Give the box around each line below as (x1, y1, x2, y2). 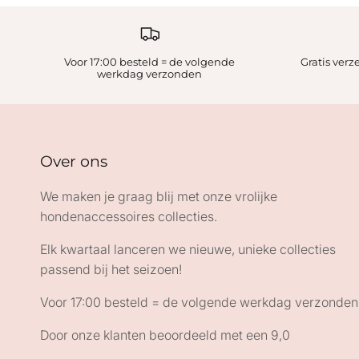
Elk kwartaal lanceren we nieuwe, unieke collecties (40, 240, 336, 257)
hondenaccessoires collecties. (40, 208, 217, 224)
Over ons (40, 151, 107, 171)
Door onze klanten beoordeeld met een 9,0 (40, 326, 290, 343)
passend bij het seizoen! (40, 260, 182, 277)
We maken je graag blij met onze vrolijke (40, 188, 277, 204)
